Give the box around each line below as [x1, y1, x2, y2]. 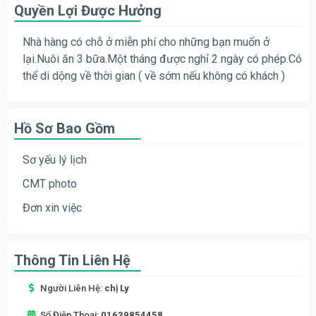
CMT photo [23, 176, 77, 190]
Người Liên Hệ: [40, 282, 104, 293]
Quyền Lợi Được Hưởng [14, 1, 162, 19]
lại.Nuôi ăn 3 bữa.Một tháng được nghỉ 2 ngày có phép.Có [23, 51, 302, 66]
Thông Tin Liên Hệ [14, 251, 130, 269]
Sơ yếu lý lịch [23, 152, 87, 166]
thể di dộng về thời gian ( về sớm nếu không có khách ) [23, 68, 285, 83]
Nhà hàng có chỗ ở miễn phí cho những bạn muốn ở [23, 35, 269, 49]
